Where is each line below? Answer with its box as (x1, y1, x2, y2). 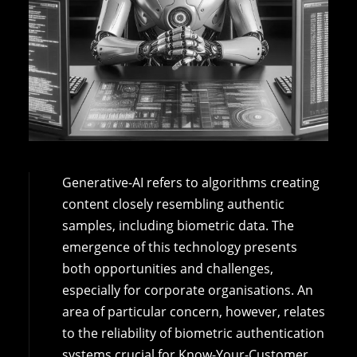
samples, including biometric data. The (61, 216, 294, 234)
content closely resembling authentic (61, 194, 284, 213)
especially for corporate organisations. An (61, 280, 313, 299)
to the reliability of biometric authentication (61, 324, 324, 342)
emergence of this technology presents (61, 237, 297, 256)
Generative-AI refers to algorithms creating (61, 173, 320, 191)
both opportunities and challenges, (61, 259, 273, 277)
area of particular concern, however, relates (61, 302, 325, 320)
